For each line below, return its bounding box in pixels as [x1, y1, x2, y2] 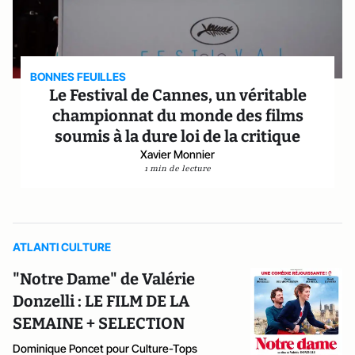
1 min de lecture [144, 162, 211, 174]
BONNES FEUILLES [30, 70, 127, 83]
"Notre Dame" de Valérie [13, 269, 195, 288]
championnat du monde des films [52, 106, 303, 125]
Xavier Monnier [140, 147, 215, 161]
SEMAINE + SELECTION [13, 314, 185, 333]
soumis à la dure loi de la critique [55, 127, 300, 146]
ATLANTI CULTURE [13, 240, 111, 254]
